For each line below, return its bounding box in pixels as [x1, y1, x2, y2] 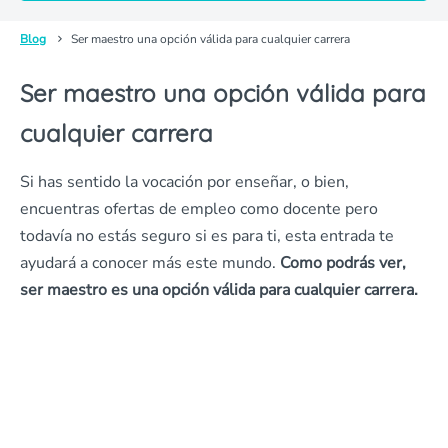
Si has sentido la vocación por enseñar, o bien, [20, 171, 349, 193]
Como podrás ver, [280, 252, 406, 274]
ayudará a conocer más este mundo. [20, 252, 280, 274]
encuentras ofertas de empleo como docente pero [20, 198, 378, 220]
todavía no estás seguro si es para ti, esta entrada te [20, 225, 394, 247]
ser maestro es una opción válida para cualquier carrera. [20, 279, 418, 301]
